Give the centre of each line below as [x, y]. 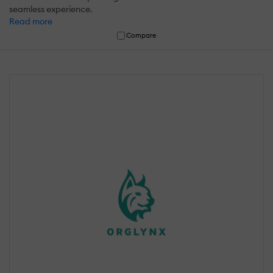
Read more [31, 22]
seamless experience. [51, 9]
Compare [141, 36]
